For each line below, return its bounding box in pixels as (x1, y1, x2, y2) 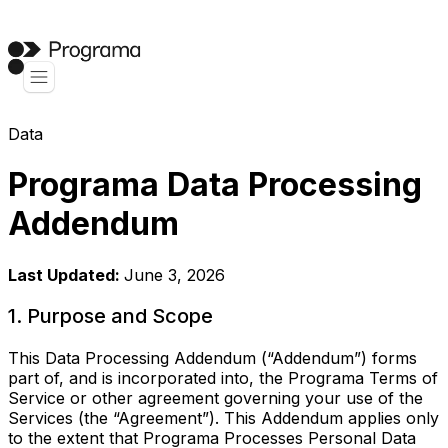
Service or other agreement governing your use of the (8, 388, 423, 409)
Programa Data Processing (8, 165, 422, 205)
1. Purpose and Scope (8, 304, 213, 329)
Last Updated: (8, 264, 124, 285)
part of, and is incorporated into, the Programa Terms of (8, 368, 438, 389)
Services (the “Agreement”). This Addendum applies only (8, 408, 439, 429)
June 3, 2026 (124, 264, 225, 285)
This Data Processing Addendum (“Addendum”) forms (8, 348, 417, 369)
